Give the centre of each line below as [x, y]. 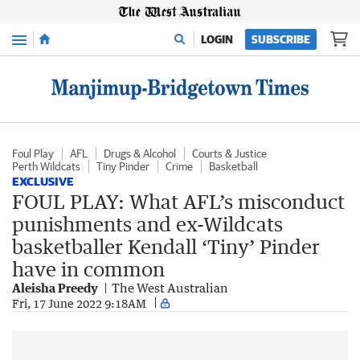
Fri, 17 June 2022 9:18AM [79, 303]
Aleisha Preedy [55, 288]
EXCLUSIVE [43, 181]
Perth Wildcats [46, 166]
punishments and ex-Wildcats [147, 224]
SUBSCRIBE [281, 39]
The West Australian [170, 288]
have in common [88, 269]
